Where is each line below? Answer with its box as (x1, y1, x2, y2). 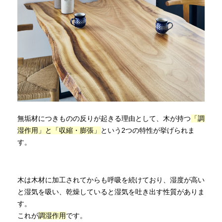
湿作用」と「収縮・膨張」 (17, 126, 101, 134)
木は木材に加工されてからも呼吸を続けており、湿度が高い (17, 175, 205, 184)
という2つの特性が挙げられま (101, 126, 195, 134)
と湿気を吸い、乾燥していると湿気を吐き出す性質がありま (17, 187, 205, 196)
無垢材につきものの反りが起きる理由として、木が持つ (17, 114, 191, 122)
